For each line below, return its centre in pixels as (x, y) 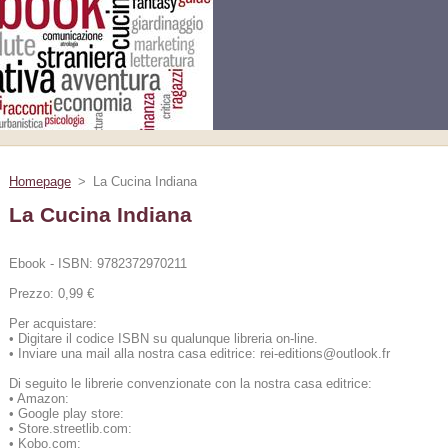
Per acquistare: (53, 323)
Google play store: (73, 413)
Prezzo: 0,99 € (51, 293)
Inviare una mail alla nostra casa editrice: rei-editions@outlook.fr (204, 353)
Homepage (40, 181)
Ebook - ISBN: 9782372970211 (100, 263)
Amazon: (45, 398)
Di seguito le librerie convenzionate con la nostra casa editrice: (190, 383)
